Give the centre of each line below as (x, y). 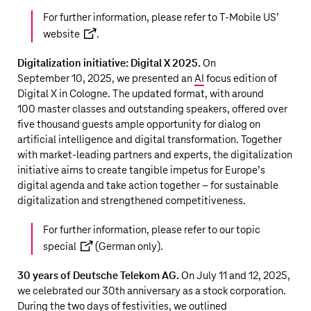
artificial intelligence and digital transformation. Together (150, 140)
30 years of (45, 276)
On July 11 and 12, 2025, (235, 276)
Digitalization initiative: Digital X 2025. (109, 64)
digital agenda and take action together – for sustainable (148, 186)
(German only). (128, 247)
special (60, 247)
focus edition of (241, 79)
